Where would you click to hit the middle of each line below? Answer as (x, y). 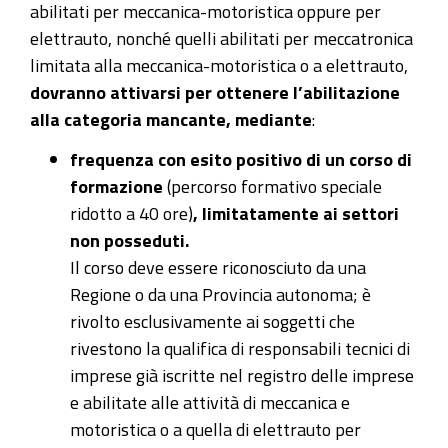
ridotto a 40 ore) (131, 213)
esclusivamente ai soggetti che (239, 321)
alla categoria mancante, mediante (171, 118)
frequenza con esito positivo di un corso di (241, 159)
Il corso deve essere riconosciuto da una (218, 267)
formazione (116, 186)
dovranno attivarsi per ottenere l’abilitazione (215, 91)
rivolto (97, 321)
